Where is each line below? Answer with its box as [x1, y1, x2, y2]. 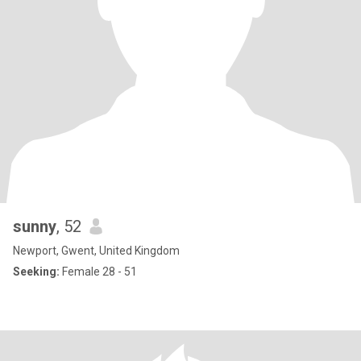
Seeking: [13, 265, 60, 278]
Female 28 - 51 [60, 265, 137, 278]
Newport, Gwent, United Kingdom [13, 244, 180, 257]
